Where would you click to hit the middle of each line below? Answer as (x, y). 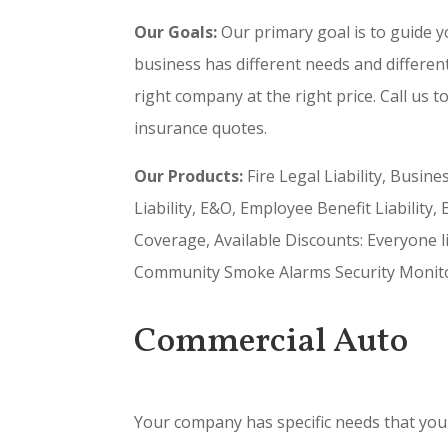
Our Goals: (176, 32)
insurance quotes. (201, 128)
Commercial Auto (271, 341)
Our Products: (189, 176)
